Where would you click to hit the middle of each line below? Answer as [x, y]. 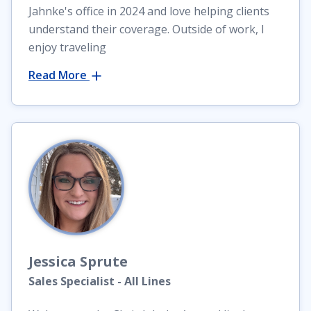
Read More [59, 75]
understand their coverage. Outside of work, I [146, 30]
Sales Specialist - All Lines [100, 281]
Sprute [104, 262]
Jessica [52, 262]
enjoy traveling [67, 48]
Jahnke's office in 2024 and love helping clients [149, 11]
